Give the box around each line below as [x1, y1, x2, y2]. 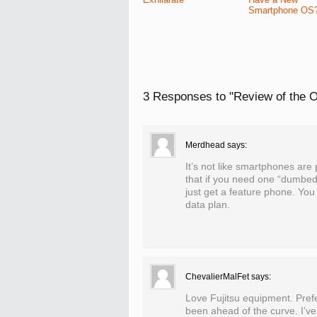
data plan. [185, 199, 230, 210]
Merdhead [185, 140, 225, 150]
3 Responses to [143, 90, 229, 103]
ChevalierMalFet [185, 272, 249, 282]
